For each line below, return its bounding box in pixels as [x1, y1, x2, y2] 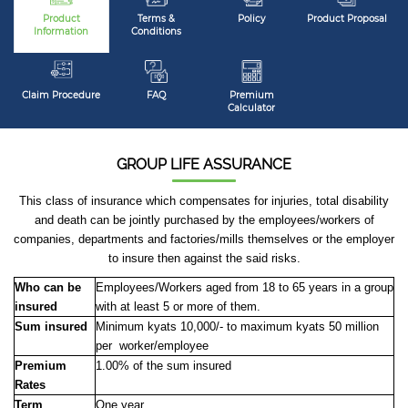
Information [34, 25, 89, 37]
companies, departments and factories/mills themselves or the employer [14, 232, 394, 246]
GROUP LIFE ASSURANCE [117, 156, 291, 173]
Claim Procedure [22, 89, 101, 101]
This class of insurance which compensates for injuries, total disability [19, 194, 389, 208]
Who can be [15, 280, 81, 294]
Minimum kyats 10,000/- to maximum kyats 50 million [96, 320, 379, 333]
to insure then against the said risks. [107, 251, 301, 265]
